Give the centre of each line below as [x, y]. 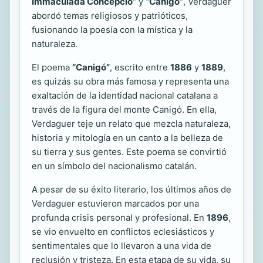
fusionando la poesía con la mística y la [112, 29]
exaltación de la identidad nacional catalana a [125, 95]
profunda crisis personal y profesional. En [119, 217]
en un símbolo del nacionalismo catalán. [114, 166]
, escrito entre [140, 67]
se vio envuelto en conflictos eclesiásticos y [123, 231]
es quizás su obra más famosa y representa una [130, 81]
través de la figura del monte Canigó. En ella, [124, 109]
